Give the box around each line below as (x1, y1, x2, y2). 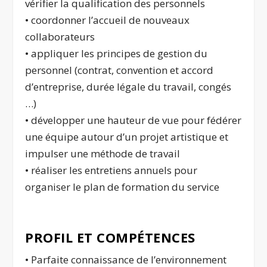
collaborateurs (25, 30, 95, 44)
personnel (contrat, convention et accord (25, 63, 214, 77)
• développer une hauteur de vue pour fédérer (25, 113, 242, 128)
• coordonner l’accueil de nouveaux (25, 13, 190, 27)
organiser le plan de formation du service (25, 180, 220, 194)
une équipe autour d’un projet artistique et (25, 130, 229, 144)
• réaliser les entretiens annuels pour (25, 163, 198, 178)
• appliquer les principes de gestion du (25, 46, 208, 61)
